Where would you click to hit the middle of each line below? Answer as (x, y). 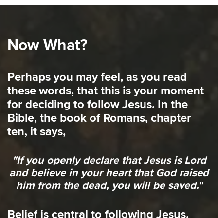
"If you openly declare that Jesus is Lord (109, 161)
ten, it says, (36, 132)
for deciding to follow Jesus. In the (98, 105)
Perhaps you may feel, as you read (97, 77)
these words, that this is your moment (106, 91)
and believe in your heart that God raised (109, 173)
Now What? (47, 46)
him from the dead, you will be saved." (109, 186)
